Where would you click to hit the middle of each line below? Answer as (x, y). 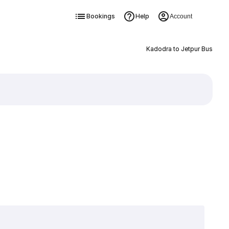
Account (181, 16)
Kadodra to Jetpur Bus (179, 49)
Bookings (100, 16)
